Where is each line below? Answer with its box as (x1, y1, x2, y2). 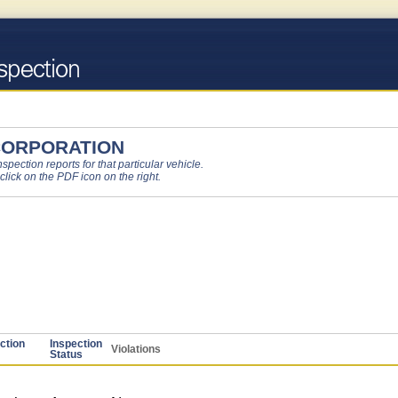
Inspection (50, 338, 102, 349)
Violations (111, 344, 161, 354)
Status (50, 349, 83, 360)
